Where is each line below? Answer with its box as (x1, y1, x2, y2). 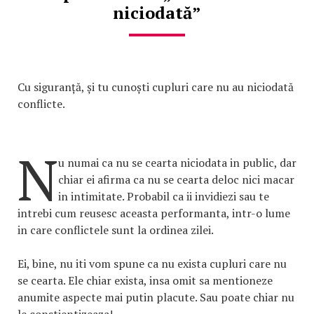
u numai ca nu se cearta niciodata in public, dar (58, 154, 296, 170)
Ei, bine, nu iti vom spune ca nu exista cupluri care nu (18, 255, 287, 271)
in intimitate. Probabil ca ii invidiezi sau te (58, 188, 269, 204)
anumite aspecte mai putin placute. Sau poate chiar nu (18, 289, 294, 305)
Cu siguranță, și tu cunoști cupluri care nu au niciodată (18, 78, 294, 95)
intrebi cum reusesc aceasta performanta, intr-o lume (18, 205, 290, 221)
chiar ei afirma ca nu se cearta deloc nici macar (58, 171, 294, 187)
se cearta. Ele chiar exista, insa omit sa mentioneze (18, 272, 273, 288)
